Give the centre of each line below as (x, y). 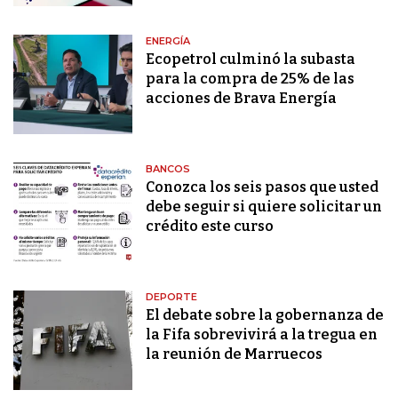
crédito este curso (210, 227)
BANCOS (168, 169)
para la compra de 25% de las (251, 79)
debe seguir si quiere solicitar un (264, 207)
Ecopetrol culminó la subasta (251, 60)
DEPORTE (172, 297)
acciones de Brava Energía (242, 99)
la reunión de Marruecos (235, 354)
